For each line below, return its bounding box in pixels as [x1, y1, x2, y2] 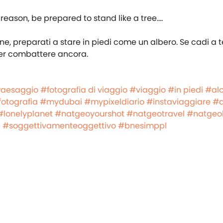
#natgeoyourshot [55, 108, 124, 119]
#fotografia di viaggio [40, 84, 127, 96]
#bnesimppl [118, 119, 167, 131]
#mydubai [40, 96, 82, 108]
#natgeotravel [126, 108, 185, 119]
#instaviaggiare [146, 96, 211, 108]
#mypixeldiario [84, 96, 144, 108]
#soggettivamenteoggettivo [2, 119, 116, 131]
